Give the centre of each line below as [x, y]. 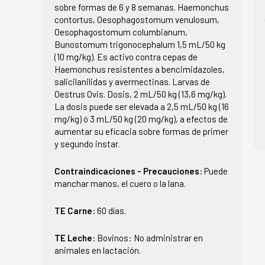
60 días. [112, 210]
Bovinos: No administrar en [150, 237]
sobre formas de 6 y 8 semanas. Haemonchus [142, 7]
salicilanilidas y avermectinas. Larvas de [132, 81]
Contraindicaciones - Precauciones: [129, 171]
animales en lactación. [98, 250]
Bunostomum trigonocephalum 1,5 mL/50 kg [140, 44]
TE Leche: [76, 237]
